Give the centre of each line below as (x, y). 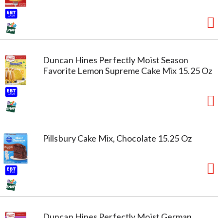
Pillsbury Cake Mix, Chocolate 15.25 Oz (117, 138)
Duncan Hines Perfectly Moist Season (116, 60)
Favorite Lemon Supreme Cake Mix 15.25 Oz (128, 70)
